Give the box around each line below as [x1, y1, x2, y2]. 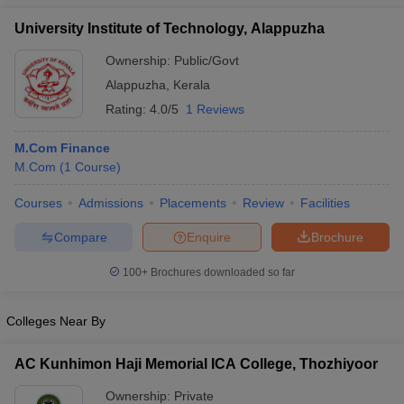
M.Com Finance [14, 141, 110, 155]
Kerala [173, 78, 210, 92]
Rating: [106, 102, 150, 116]
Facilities [300, 196, 350, 210]
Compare [53, 229, 107, 244]
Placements [160, 196, 226, 210]
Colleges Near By [6, 314, 106, 328]
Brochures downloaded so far [148, 266, 295, 279]
